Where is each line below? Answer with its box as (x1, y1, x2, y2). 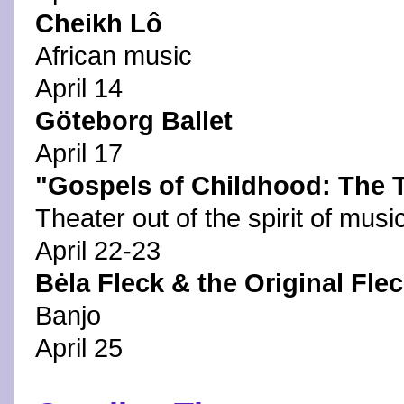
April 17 (35, 139, 123, 168)
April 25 (35, 334, 123, 363)
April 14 (35, 74, 123, 103)
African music (35, 41, 192, 70)
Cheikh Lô (35, 9, 162, 38)
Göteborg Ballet (35, 106, 233, 135)
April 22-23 (35, 236, 161, 265)
